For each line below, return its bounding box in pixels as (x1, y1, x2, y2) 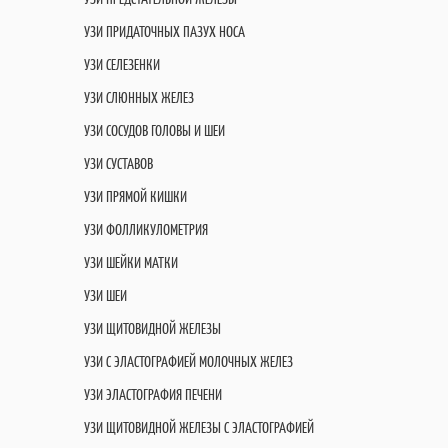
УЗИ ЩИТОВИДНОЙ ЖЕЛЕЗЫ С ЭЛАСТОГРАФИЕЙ (84, 418, 314, 437)
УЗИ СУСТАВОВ (84, 154, 153, 173)
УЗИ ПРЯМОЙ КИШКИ (84, 187, 187, 206)
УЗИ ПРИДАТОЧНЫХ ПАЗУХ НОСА (84, 22, 245, 41)
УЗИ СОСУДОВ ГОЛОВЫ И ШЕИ (84, 121, 225, 140)
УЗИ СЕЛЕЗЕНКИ (84, 55, 160, 74)
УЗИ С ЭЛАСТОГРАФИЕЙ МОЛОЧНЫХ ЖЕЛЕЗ (84, 352, 293, 371)
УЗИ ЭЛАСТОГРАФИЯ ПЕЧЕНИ (84, 385, 222, 404)
